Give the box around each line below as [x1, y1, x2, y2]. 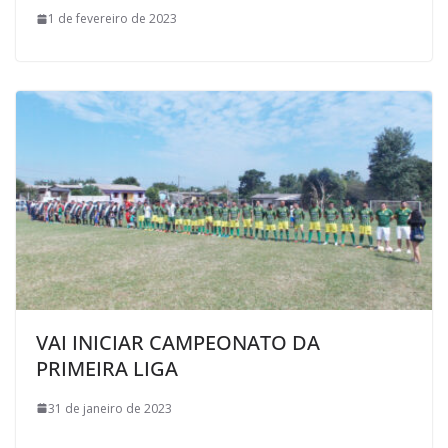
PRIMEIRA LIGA [36, 354, 178, 382]
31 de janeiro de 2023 [48, 399, 172, 417]
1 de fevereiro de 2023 [48, 10, 177, 27]
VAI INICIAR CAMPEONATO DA [36, 328, 320, 356]
